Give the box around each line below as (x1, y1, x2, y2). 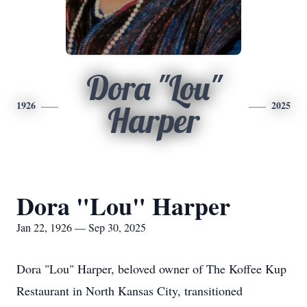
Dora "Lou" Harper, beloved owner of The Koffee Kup (16, 260, 286, 277)
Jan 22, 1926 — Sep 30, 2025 (16, 220, 146, 234)
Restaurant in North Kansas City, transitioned (16, 282, 243, 299)
